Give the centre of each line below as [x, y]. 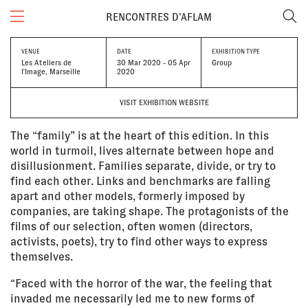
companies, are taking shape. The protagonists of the [150, 212]
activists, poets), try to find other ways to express [139, 242]
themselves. [42, 257]
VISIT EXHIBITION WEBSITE [164, 103]
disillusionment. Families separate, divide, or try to [143, 166]
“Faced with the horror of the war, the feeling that [141, 284]
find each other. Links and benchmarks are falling [140, 181]
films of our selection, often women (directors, [131, 227]
